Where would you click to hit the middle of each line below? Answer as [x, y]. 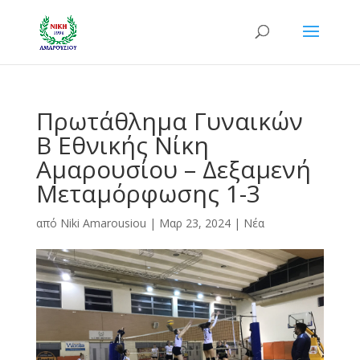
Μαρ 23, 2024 [194, 223]
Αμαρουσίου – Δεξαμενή [173, 169]
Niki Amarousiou [103, 223]
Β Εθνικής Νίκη [122, 145]
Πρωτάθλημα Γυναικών [169, 121]
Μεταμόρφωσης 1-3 [148, 193]
